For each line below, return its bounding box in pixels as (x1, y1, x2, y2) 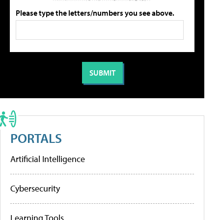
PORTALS (10, 129, 62, 146)
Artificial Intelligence (10, 153, 85, 165)
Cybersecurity (10, 183, 60, 194)
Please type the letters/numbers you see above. (16, 8, 174, 18)
